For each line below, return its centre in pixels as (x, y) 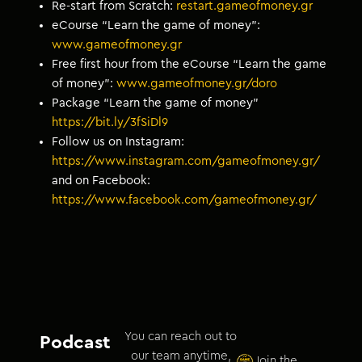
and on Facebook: (101, 180)
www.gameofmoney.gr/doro (197, 83)
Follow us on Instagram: (118, 141)
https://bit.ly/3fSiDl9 (110, 122)
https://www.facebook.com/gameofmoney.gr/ (185, 200)
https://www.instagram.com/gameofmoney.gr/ (186, 161)
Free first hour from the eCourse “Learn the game (189, 64)
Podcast (75, 342)
